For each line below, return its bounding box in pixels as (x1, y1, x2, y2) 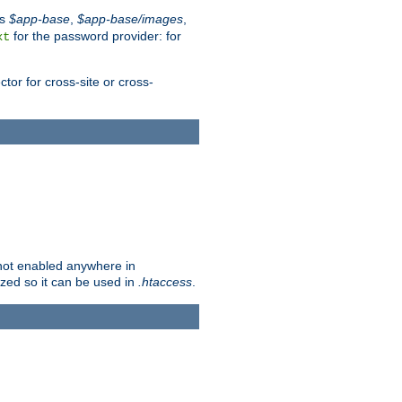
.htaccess (138, 275, 192, 290)
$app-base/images (77, 12, 183, 27)
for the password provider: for (10, 29, 181, 44)
